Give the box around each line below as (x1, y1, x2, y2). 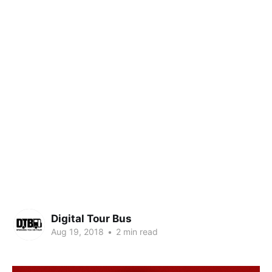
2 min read (114, 226, 158, 237)
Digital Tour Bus (51, 212, 132, 225)
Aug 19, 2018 (51, 226, 104, 237)
